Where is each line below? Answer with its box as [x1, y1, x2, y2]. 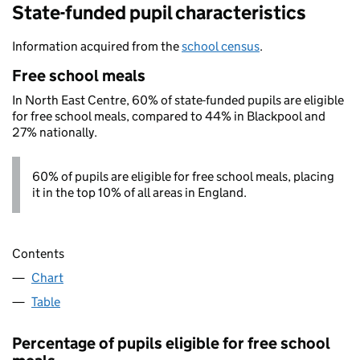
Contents [12, 246, 64, 262]
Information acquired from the [12, 39, 182, 54]
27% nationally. [12, 125, 97, 140]
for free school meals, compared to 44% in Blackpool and [12, 108, 325, 124]
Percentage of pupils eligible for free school [12, 333, 330, 354]
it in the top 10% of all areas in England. [32, 185, 247, 200]
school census [182, 39, 260, 54]
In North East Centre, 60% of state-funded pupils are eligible [12, 92, 344, 108]
